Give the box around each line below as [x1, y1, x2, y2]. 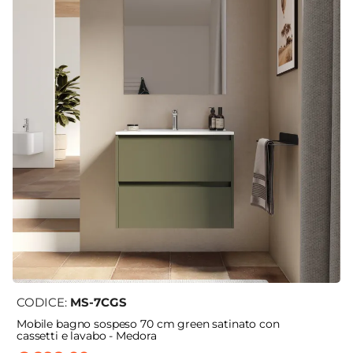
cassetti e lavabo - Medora [17, 329, 157, 344]
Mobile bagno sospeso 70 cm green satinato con [17, 317, 280, 332]
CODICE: [17, 295, 70, 310]
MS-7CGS [70, 295, 127, 310]
